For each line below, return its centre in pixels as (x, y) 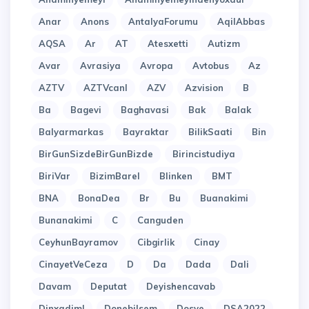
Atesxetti (168, 44)
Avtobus (211, 66)
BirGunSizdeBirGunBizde (96, 154)
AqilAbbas (241, 22)
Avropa (157, 66)
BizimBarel (115, 176)
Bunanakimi (66, 220)
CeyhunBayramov (78, 242)
